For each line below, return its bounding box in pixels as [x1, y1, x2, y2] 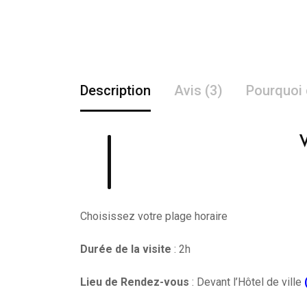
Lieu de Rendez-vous [80, 275, 189, 288]
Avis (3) [174, 82, 223, 99]
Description [80, 82, 151, 99]
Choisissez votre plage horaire [80, 210, 228, 223]
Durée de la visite [80, 243, 171, 256]
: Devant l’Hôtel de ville [189, 275, 302, 288]
